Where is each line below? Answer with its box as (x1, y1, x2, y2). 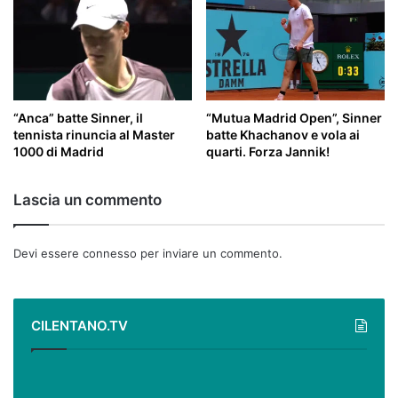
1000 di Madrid (13, 143, 104, 159)
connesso (83, 245, 137, 260)
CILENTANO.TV (31, 316, 128, 334)
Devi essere (13, 245, 83, 260)
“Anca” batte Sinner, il (13, 109, 143, 125)
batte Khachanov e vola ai (206, 126, 360, 142)
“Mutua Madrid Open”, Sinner (206, 109, 382, 125)
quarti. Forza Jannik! (206, 143, 330, 159)
